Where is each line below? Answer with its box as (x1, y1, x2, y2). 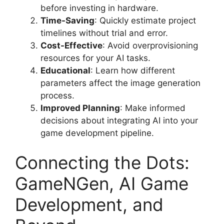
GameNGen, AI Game (15, 173, 188, 194)
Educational (40, 65, 90, 75)
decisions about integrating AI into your (40, 115, 198, 125)
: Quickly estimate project (94, 15, 196, 25)
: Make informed (120, 102, 185, 113)
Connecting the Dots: (15, 152, 189, 173)
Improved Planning (40, 102, 120, 113)
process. (40, 90, 74, 100)
